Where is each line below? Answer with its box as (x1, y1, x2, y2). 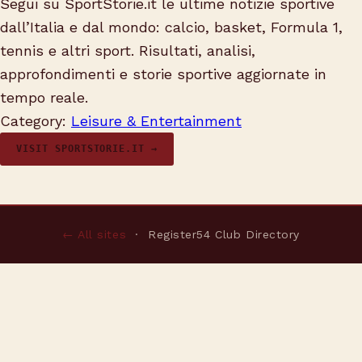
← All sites (61, 228, 127, 241)
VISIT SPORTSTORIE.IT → (16, 143, 158, 154)
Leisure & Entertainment (71, 112, 242, 129)
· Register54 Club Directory (126, 228, 301, 241)
